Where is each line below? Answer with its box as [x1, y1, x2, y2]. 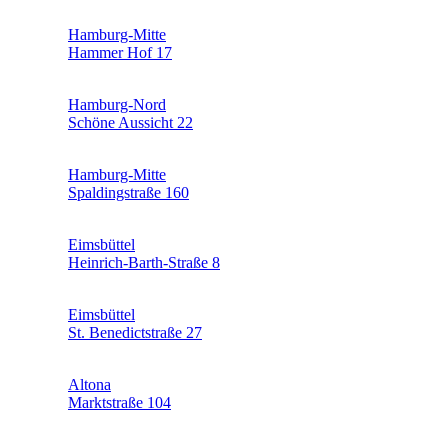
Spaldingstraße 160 [68, 183, 189, 201]
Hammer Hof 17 [68, 43, 172, 61]
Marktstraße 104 [68, 393, 171, 411]
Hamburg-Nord [68, 95, 166, 113]
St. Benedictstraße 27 [68, 323, 202, 341]
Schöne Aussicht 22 [68, 113, 193, 131]
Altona [68, 375, 111, 393]
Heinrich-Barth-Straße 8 [68, 253, 220, 271]
